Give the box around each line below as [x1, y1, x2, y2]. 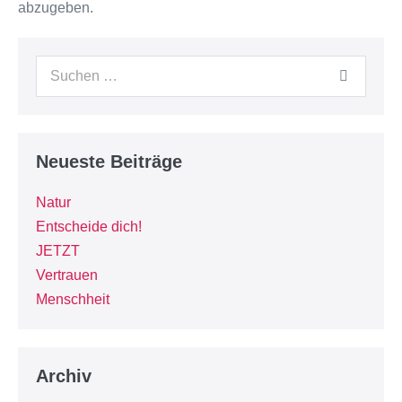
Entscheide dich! [36, 219, 142, 234]
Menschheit [36, 292, 109, 307]
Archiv [36, 366, 92, 386]
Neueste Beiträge [36, 152, 182, 171]
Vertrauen [36, 267, 98, 283]
